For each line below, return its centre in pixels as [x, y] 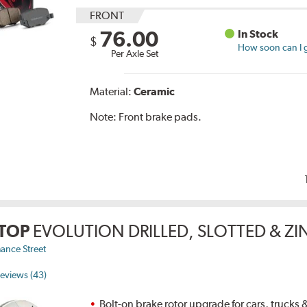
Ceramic [155, 92]
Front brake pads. [160, 117]
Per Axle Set [135, 54]
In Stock [258, 34]
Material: [112, 92]
